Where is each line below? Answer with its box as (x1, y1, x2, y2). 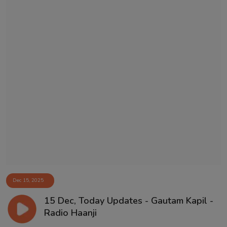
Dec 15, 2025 (13, 176, 44, 184)
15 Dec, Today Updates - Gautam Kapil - (44, 195, 213, 207)
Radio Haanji (44, 207, 97, 219)
